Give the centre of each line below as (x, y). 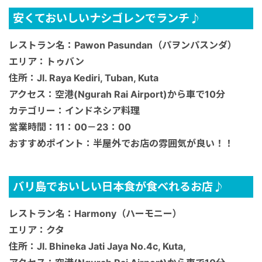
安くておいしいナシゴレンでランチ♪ (107, 18)
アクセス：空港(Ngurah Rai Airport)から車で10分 (117, 94)
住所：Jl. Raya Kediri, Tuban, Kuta (84, 78)
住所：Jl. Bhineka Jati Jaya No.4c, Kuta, (97, 246)
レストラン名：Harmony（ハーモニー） (95, 213)
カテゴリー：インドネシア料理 (74, 111)
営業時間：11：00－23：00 (70, 127)
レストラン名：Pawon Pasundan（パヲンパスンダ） (123, 45)
